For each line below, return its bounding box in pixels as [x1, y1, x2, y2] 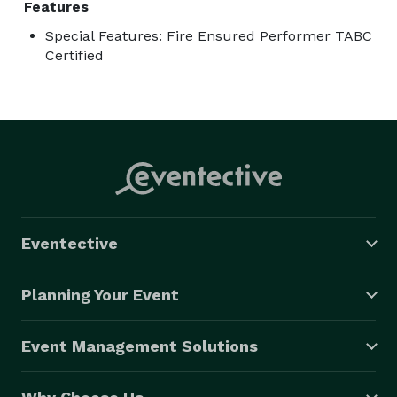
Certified [45, 46, 104, 64]
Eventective [21, 233, 118, 253]
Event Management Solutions [21, 336, 258, 355]
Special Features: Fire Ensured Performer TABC [45, 27, 372, 44]
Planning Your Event [21, 284, 179, 304]
